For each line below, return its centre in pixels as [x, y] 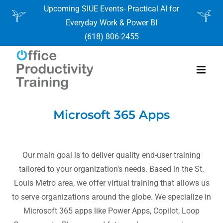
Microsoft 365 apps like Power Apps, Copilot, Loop [111, 211]
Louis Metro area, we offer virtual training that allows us [111, 183]
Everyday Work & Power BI [111, 23]
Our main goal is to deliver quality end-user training [111, 155]
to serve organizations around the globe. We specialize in [111, 197]
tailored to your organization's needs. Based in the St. [111, 169]
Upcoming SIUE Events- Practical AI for [111, 9]
